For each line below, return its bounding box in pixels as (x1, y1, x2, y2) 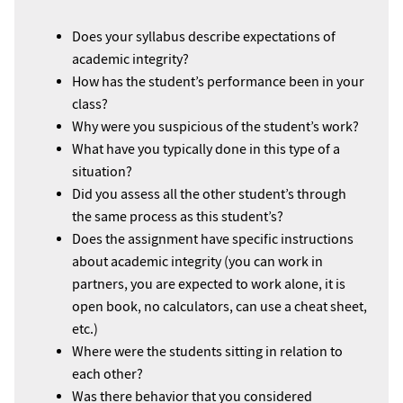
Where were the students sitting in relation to (72, 343, 343, 361)
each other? (72, 365, 143, 383)
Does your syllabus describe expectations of (72, 28, 336, 46)
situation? (72, 163, 132, 181)
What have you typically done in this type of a (72, 140, 340, 158)
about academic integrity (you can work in (72, 253, 323, 271)
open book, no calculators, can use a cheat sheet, (72, 298, 367, 316)
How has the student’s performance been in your (72, 73, 364, 91)
